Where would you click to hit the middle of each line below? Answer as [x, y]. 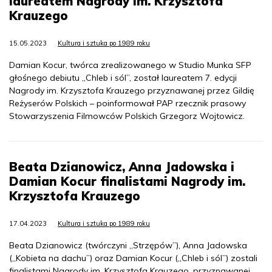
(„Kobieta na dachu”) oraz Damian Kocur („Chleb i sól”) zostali [133, 258]
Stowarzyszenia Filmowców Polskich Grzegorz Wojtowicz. [127, 116]
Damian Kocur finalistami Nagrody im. [127, 181]
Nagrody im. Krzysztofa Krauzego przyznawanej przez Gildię [132, 90]
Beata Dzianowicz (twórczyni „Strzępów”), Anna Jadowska [128, 245]
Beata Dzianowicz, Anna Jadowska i [122, 166]
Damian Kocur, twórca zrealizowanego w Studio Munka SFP [130, 65]
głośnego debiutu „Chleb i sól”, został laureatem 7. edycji [123, 77]
